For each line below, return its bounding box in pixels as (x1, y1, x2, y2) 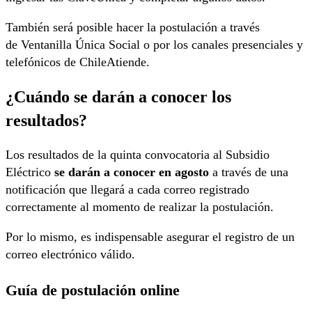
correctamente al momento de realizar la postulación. (6, 200, 274, 214)
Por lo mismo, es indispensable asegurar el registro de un (6, 230, 295, 244)
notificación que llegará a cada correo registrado (6, 182, 249, 197)
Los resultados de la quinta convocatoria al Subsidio (6, 148, 270, 162)
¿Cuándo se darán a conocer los (6, 87, 231, 107)
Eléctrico (6, 165, 54, 180)
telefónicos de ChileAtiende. (6, 54, 150, 69)
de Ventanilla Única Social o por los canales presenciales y (6, 37, 303, 52)
